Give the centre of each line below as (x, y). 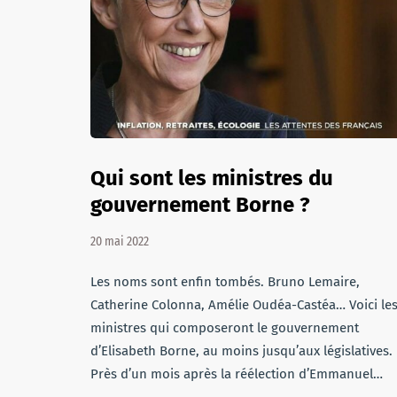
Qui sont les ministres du (212, 178)
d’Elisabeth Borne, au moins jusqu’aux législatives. (241, 351)
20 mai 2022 (120, 241)
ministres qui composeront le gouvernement (225, 328)
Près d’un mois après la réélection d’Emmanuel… (237, 374)
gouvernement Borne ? (200, 205)
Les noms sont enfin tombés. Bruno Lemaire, (225, 282)
